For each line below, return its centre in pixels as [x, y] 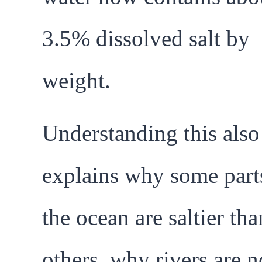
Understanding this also [151, 133]
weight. [76, 81]
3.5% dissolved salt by [146, 39]
